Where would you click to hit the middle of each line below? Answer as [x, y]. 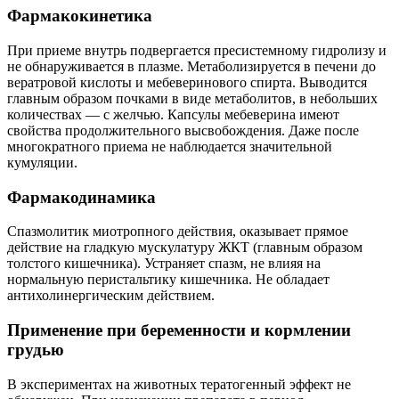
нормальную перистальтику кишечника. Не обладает [168, 280]
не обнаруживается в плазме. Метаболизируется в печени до [191, 66]
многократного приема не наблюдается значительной [170, 146]
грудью [36, 350]
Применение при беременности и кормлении [179, 330]
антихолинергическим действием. [111, 296]
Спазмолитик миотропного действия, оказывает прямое [178, 232]
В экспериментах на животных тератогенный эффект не [179, 384]
